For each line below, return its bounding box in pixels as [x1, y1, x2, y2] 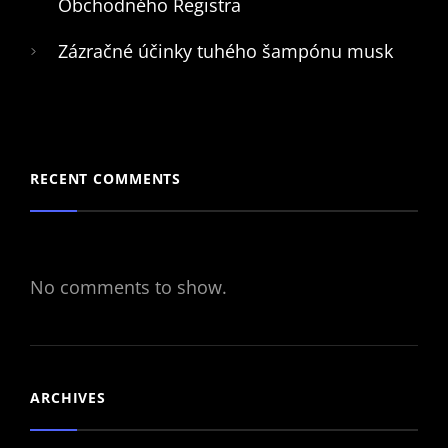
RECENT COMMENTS [30, 169, 182, 189]
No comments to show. [30, 274, 227, 299]
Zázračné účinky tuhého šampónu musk [58, 38, 393, 63]
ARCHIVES [30, 387, 107, 407]
